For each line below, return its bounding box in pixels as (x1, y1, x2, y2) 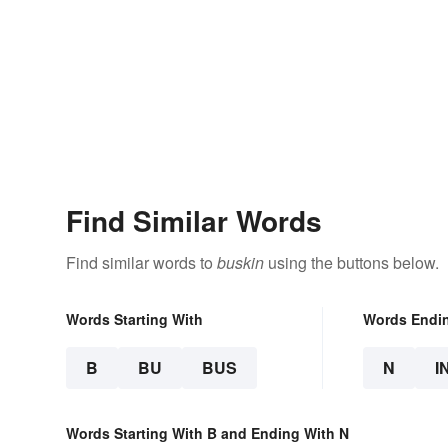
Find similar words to (66, 251, 217, 275)
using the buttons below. (264, 251, 439, 275)
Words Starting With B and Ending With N (66, 423, 349, 444)
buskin (217, 251, 264, 275)
